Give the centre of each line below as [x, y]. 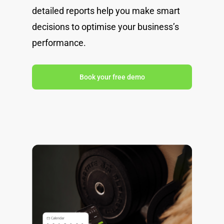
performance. [59, 43]
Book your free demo [112, 77]
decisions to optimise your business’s [105, 27]
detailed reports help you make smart [106, 11]
